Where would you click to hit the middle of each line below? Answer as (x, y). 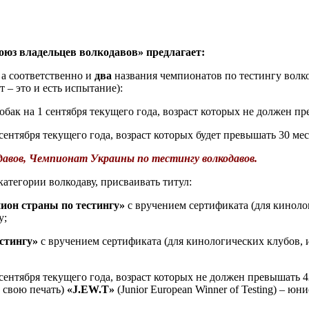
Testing (257, 290)
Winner (211, 290)
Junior (134, 290)
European (171, 290)
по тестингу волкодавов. (197, 159)
